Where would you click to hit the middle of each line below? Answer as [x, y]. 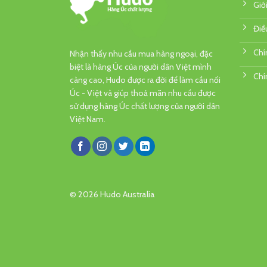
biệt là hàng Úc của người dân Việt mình [141, 66]
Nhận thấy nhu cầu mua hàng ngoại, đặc [141, 53]
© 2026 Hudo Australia [112, 194]
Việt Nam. [88, 119]
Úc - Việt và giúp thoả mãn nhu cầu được [143, 93]
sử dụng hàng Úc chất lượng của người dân [145, 106]
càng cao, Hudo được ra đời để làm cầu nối [145, 80]
